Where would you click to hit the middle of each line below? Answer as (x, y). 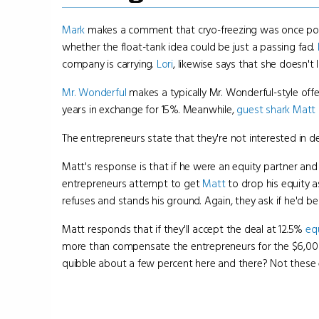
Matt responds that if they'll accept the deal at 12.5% (184, 229)
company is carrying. (109, 64)
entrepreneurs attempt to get (132, 184)
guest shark (263, 110)
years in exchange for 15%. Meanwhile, (150, 110)
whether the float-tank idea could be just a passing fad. (190, 47)
